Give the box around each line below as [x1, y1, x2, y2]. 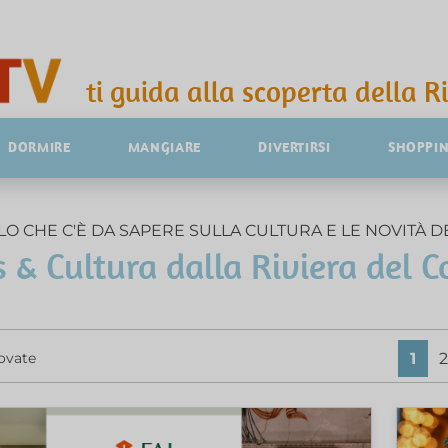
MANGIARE [127, 137, 201, 156]
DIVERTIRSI [258, 137, 331, 156]
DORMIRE [8, 137, 71, 156]
